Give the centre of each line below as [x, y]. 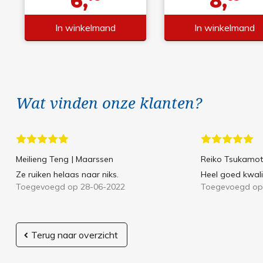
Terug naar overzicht [74, 235]
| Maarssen [92, 159]
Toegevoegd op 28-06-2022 [70, 187]
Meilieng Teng [42, 159]
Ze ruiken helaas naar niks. [67, 175]
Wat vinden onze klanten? [109, 103]
